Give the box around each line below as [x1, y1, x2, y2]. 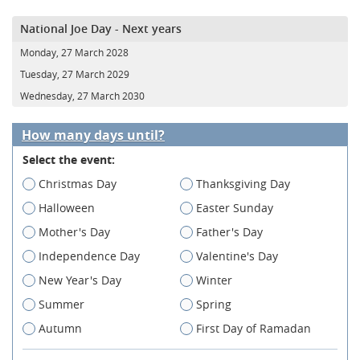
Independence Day [39, 247, 140, 264]
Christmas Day [39, 175, 117, 191]
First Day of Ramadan [196, 320, 311, 336]
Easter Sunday [196, 199, 273, 215]
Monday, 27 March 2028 [20, 45, 129, 59]
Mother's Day [39, 223, 110, 239]
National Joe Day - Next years [20, 20, 182, 36]
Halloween [39, 199, 95, 215]
